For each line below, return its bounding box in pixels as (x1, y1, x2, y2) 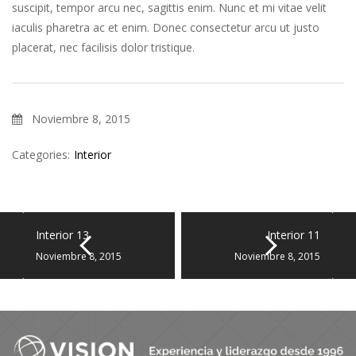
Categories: (12, 147, 70, 162)
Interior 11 (267, 227, 320, 242)
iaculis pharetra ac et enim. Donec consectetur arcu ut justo (12, 20, 319, 35)
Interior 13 (36, 227, 89, 242)
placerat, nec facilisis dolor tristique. (12, 40, 195, 55)
